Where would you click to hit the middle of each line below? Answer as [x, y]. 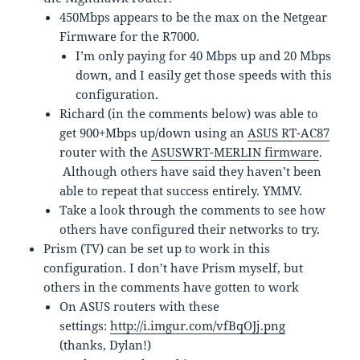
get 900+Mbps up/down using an [154, 133]
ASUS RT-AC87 [289, 133]
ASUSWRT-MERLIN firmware [235, 152]
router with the [106, 152]
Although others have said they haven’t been [191, 172]
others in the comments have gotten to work [172, 287]
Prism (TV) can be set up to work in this [157, 249]
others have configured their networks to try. [190, 229]
